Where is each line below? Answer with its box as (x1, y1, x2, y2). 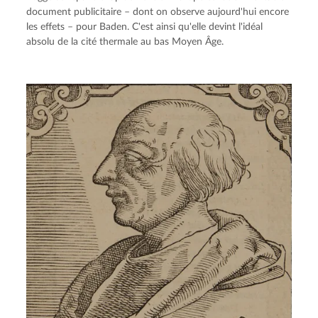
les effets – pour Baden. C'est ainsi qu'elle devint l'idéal (26, 22, 263, 33)
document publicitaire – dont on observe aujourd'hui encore (26, 7, 290, 18)
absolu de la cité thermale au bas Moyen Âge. (26, 37, 224, 48)
